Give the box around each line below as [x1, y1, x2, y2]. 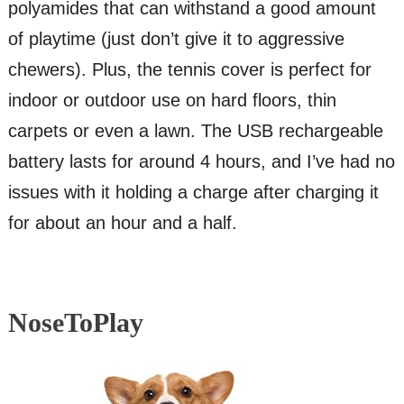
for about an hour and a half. [7, 212, 237, 233]
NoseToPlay [7, 307, 143, 337]
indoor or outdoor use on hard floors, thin [7, 89, 336, 110]
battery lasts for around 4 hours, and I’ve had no [7, 151, 395, 171]
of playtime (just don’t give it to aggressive [7, 28, 344, 49]
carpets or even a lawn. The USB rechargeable [7, 120, 383, 141]
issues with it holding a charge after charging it [7, 181, 379, 202]
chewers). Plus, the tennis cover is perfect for [7, 59, 372, 79]
